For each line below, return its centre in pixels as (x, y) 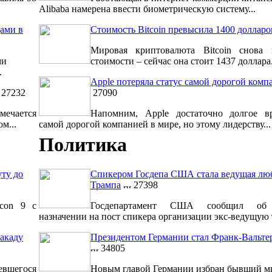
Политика (83, 144)
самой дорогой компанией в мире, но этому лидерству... (155, 124)
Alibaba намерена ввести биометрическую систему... (147, 9)
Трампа (106, 185)
